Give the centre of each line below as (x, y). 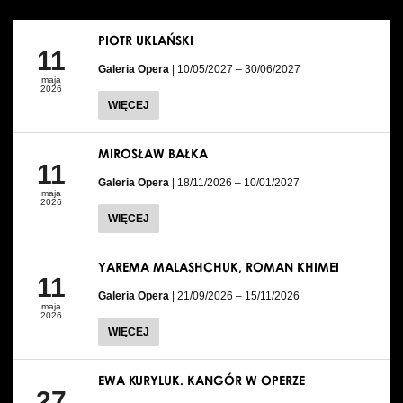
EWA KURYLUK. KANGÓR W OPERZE (201, 380)
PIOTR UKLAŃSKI (146, 40)
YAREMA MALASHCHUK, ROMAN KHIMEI (219, 266)
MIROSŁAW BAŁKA (153, 153)
